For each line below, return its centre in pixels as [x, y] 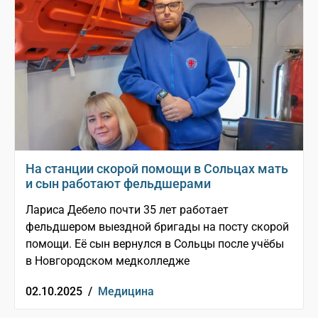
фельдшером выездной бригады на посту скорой [157, 227]
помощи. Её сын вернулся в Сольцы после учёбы [155, 244]
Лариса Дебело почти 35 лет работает [127, 210]
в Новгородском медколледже [108, 261]
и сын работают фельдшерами [118, 184]
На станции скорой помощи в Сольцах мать [157, 169]
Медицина [126, 292]
